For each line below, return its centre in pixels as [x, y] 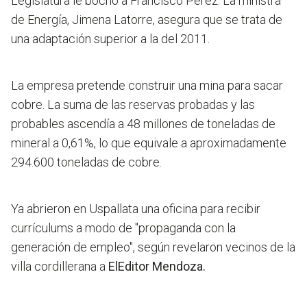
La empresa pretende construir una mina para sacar [147, 86]
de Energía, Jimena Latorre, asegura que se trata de [147, 20]
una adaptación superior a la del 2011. [110, 39]
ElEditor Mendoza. [157, 267]
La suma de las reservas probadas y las [151, 105]
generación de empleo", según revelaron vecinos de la [153, 247]
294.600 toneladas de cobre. [86, 162]
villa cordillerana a [60, 267]
